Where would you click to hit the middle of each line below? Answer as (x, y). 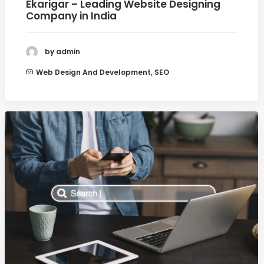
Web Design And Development (93, 72)
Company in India (71, 16)
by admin (62, 52)
